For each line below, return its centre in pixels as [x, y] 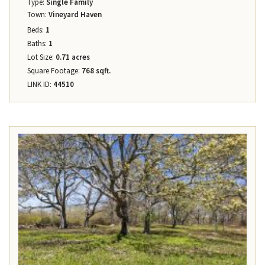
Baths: [37, 44]
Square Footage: [54, 71]
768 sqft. [95, 71]
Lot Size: [41, 57]
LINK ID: [39, 85]
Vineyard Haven [74, 15]
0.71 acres [72, 57]
